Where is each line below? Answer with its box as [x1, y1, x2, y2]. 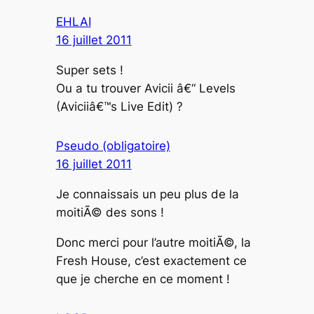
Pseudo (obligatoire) [55, 139, 170, 153]
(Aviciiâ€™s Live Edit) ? [55, 100, 183, 114]
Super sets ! [55, 63, 123, 78]
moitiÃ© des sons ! [55, 205, 164, 220]
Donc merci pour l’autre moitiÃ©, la [55, 235, 251, 250]
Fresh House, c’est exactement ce [55, 253, 247, 268]
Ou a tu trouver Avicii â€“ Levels [55, 81, 235, 96]
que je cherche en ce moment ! [55, 271, 230, 286]
